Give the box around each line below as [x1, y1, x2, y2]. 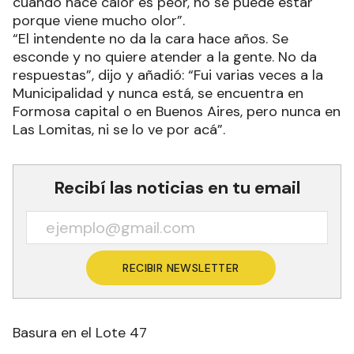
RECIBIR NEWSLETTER [122, 261, 239, 276]
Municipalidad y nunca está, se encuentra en [13, 84, 303, 104]
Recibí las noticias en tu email [54, 176, 300, 200]
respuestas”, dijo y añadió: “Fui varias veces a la [13, 66, 323, 85]
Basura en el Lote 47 [13, 323, 147, 343]
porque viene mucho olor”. [13, 11, 189, 31]
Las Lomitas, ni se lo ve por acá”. [13, 120, 233, 140]
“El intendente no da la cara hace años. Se [13, 29, 288, 49]
